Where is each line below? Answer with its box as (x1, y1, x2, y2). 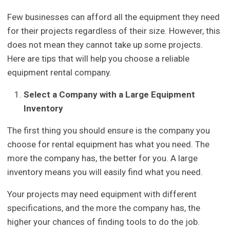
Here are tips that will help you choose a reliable (7, 53, 190, 64)
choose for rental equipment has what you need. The (7, 139, 210, 149)
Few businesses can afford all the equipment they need (7, 11, 220, 22)
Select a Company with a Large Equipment (24, 89, 196, 100)
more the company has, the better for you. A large (7, 152, 198, 163)
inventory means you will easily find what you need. (7, 166, 205, 177)
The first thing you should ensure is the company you (7, 125, 210, 136)
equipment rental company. (7, 67, 114, 78)
